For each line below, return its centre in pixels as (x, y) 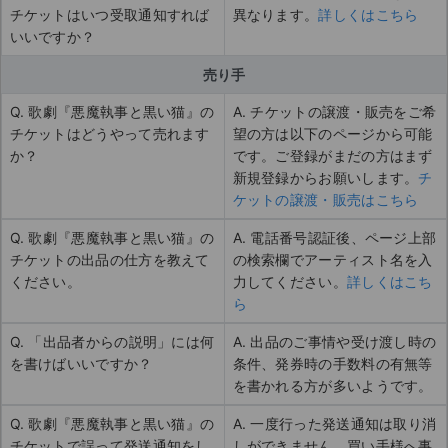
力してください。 (289, 282)
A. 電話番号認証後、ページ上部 (334, 238)
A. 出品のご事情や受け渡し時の (334, 342)
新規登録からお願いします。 (325, 178)
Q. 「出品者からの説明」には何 (112, 342)
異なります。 (275, 15)
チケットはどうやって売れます (109, 134)
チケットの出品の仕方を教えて (109, 260)
